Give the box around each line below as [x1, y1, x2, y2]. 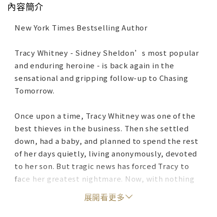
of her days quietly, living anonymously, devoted [15, 148, 197, 159]
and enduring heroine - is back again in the [15, 60, 174, 71]
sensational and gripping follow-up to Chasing [15, 73, 188, 83]
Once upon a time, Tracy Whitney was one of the [15, 110, 196, 121]
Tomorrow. [15, 85, 55, 96]
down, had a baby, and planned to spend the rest [15, 136, 199, 146]
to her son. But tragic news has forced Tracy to [15, 161, 189, 171]
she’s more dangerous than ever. [15, 199, 142, 209]
